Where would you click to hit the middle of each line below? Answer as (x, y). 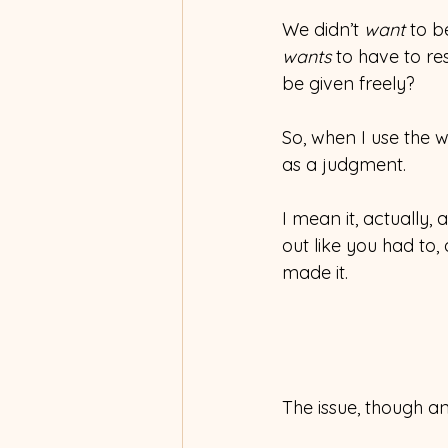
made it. (315, 272)
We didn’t (323, 29)
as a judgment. (344, 164)
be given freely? (348, 83)
